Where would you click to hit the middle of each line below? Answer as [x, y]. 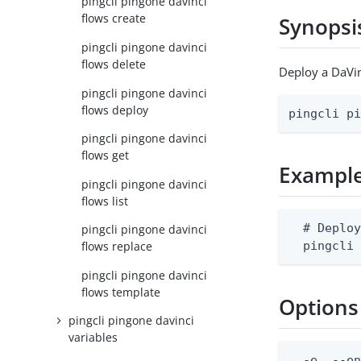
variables [93, 338]
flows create [114, 19]
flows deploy [115, 110]
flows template [121, 292]
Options [319, 307]
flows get [106, 156]
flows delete [114, 64]
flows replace [117, 247]
